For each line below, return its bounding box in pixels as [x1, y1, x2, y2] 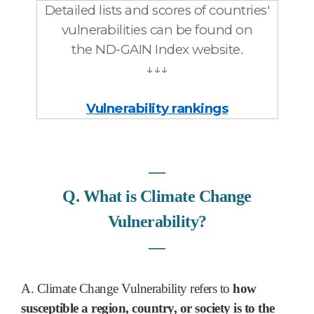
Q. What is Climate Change [62, 187, 252, 206]
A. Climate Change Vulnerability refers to [21, 281, 233, 296]
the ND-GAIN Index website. [71, 41, 243, 58]
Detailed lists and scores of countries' [44, 2, 270, 19]
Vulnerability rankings [86, 100, 228, 117]
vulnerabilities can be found [61, 22, 236, 39]
